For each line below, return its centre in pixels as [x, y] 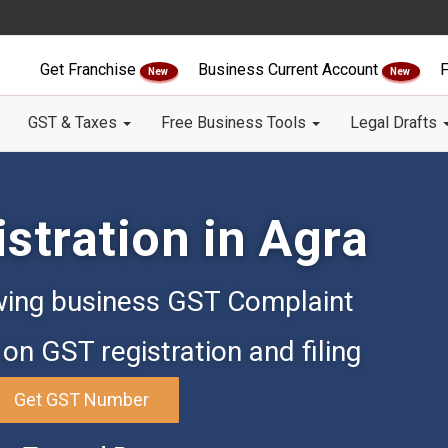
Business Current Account [290, 69]
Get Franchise [90, 69]
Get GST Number [81, 399]
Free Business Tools [235, 122]
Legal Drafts [395, 122]
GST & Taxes [74, 122]
